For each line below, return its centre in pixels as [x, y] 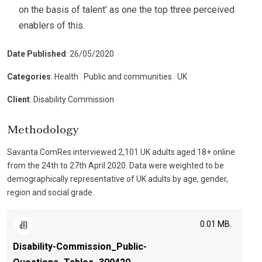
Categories [29, 77]
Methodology [43, 130]
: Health [65, 77]
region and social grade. [51, 192]
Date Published [37, 54]
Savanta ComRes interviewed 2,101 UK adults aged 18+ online [121, 152]
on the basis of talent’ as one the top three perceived [127, 10]
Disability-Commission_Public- [80, 247]
